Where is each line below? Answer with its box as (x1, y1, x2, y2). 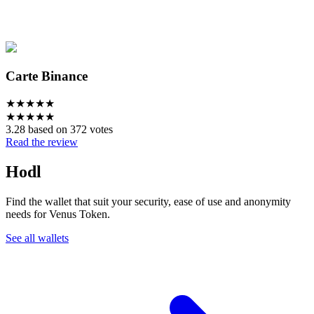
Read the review (6, 136, 78, 149)
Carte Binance (6, 68, 88, 83)
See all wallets (6, 232, 69, 245)
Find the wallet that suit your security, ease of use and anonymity (6, 196, 291, 208)
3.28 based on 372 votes (6, 123, 113, 136)
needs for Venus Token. (6, 208, 110, 221)
